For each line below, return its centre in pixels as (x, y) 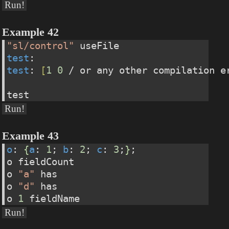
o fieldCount (41, 162)
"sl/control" (41, 46)
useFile (97, 46)
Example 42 (31, 32)
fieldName (52, 199)
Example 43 (31, 136)
